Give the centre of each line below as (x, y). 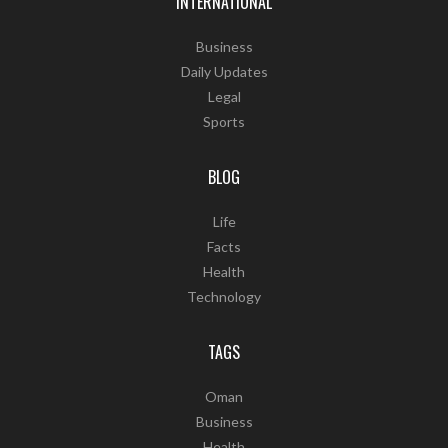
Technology (224, 297)
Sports (224, 122)
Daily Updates (224, 72)
